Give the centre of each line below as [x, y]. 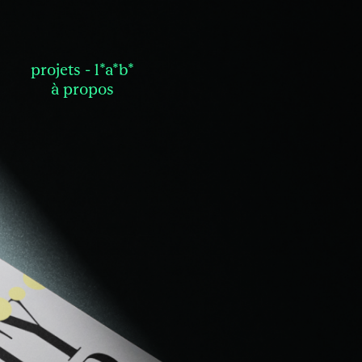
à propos [82, 88]
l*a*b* [114, 69]
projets [56, 69]
